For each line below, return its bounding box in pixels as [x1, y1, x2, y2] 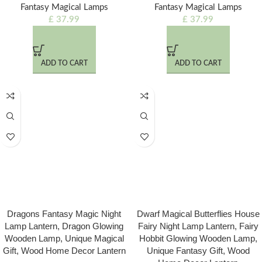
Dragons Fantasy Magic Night [7, 209, 121, 219]
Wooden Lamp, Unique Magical [4, 233, 124, 243]
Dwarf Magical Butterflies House [136, 209, 260, 219]
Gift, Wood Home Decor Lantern [2, 246, 126, 256]
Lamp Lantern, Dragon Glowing [5, 221, 123, 231]
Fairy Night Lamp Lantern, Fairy [137, 221, 258, 231]
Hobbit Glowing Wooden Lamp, [139, 233, 257, 243]
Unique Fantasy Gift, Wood [146, 246, 250, 256]
